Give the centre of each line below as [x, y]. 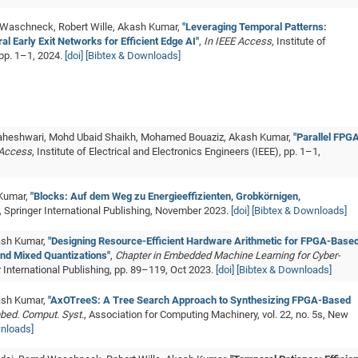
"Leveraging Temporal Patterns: [255, 27]
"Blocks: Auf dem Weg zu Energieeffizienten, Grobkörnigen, [165, 196]
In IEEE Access [238, 41]
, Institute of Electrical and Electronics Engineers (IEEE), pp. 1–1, [176, 151]
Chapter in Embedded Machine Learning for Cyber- [228, 255]
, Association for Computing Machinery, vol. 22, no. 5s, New [216, 314]
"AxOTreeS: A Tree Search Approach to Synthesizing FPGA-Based [199, 300]
